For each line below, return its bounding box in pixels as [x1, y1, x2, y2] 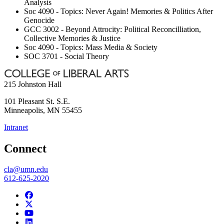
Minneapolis [4, 105, 43, 114]
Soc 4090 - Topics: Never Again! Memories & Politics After [24, 6, 213, 15]
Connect [4, 141, 46, 155]
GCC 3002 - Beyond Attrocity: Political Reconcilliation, [24, 24, 201, 33]
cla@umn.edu [4, 165, 48, 174]
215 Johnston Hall [4, 79, 61, 88]
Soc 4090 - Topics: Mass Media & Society [24, 42, 157, 51]
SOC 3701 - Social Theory [24, 51, 109, 60]
